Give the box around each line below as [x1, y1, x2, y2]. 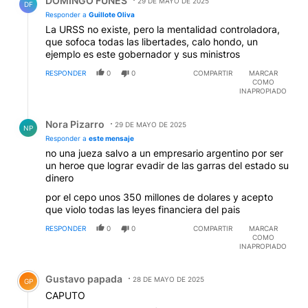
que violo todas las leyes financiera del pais [45, 203, 240, 216]
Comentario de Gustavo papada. [11, 262, 181, 276]
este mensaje [89, 134, 134, 143]
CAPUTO [45, 289, 85, 302]
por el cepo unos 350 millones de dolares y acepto [45, 191, 273, 203]
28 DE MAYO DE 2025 [133, 275, 204, 284]
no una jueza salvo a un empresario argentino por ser [45, 147, 283, 159]
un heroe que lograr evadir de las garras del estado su [45, 159, 289, 172]
